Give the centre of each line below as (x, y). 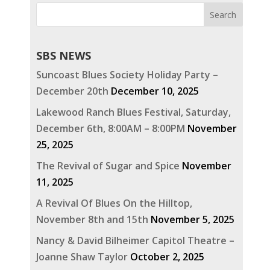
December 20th (72, 91)
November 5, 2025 (192, 220)
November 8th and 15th (92, 220)
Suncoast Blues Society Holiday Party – (127, 75)
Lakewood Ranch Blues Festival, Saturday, (133, 112)
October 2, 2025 (167, 257)
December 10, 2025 (155, 91)
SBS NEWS (63, 56)
